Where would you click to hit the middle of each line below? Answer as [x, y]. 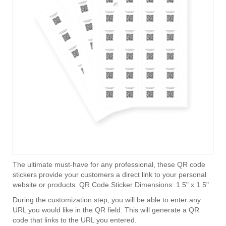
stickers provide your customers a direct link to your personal [109, 175]
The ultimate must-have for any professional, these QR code [109, 164]
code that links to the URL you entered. [75, 220]
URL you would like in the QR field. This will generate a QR [106, 210]
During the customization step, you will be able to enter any [107, 200]
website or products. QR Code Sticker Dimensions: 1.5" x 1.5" [111, 185]
